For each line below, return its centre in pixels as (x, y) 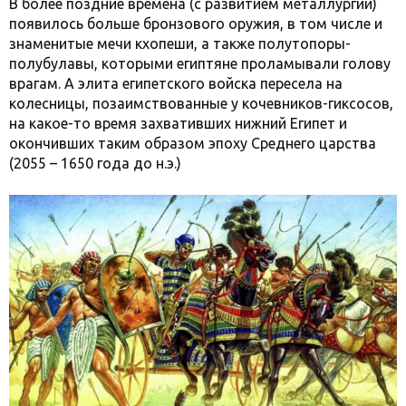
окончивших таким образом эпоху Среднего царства (193, 143)
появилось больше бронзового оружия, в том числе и (196, 23)
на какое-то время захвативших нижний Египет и (178, 123)
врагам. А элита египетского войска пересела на (176, 83)
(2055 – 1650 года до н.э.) (95, 163)
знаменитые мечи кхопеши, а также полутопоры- (180, 43)
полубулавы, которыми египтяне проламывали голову (200, 63)
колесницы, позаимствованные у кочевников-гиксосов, (201, 103)
